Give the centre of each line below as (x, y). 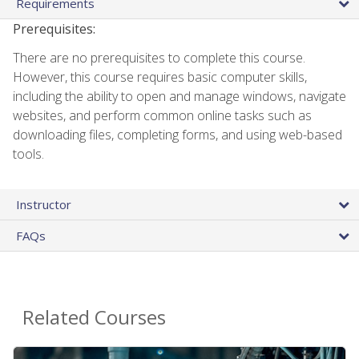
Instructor (44, 204)
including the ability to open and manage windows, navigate (179, 96)
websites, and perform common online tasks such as (162, 115)
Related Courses (94, 317)
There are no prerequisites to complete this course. (159, 57)
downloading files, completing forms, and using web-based (177, 134)
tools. (28, 153)
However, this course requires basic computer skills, (160, 77)
